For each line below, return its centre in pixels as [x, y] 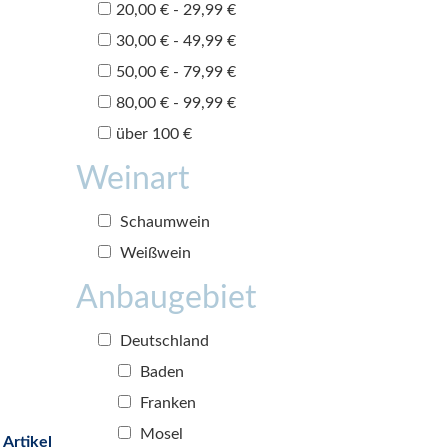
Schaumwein [163, 221]
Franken [166, 402]
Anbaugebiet [166, 297]
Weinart [132, 178]
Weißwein [153, 252]
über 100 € [154, 133]
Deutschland [162, 340]
